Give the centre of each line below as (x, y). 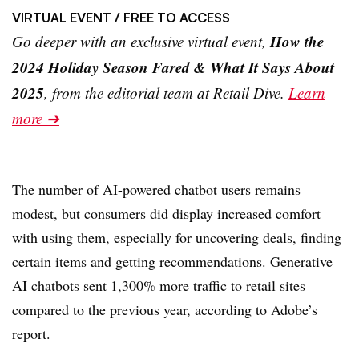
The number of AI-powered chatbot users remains (156, 189)
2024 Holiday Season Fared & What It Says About (173, 67)
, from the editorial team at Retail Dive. (166, 93)
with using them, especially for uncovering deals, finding (177, 237)
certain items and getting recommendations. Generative (172, 261)
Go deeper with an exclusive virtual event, (141, 41)
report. (31, 333)
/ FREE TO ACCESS (172, 18)
